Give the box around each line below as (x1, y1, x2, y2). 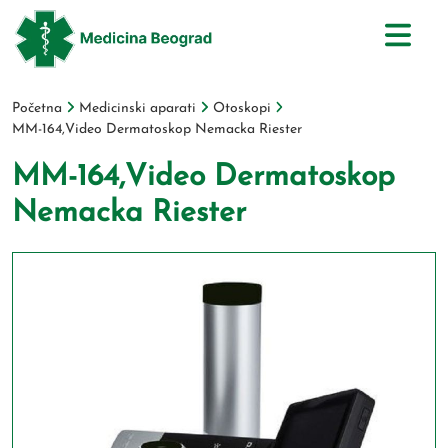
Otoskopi (212, 101, 271, 116)
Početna (12, 101, 62, 116)
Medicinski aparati (78, 101, 196, 116)
